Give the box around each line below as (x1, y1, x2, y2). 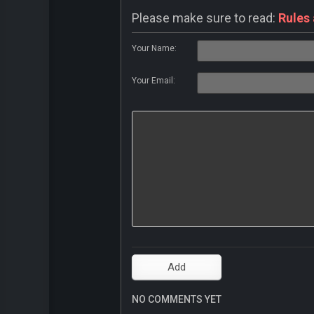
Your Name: (132, 43, 177, 54)
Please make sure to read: (132, 11, 278, 26)
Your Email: (132, 76, 175, 86)
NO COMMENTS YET (132, 294, 221, 306)
